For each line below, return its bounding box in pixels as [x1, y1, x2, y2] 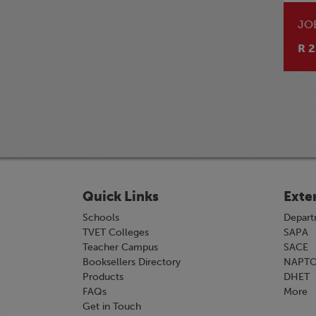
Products [83, 271, 123, 283]
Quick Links [83, 188, 159, 205]
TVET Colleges [83, 226, 149, 238]
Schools [83, 212, 119, 224]
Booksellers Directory [83, 256, 181, 268]
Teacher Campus [83, 241, 158, 253]
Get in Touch [83, 300, 141, 312]
